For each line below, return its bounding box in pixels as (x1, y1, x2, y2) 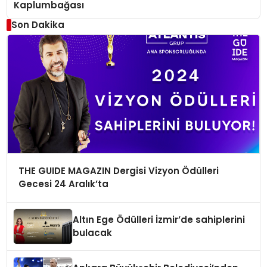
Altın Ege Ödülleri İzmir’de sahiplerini (73, 213, 246, 226)
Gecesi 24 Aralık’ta (18, 178, 108, 191)
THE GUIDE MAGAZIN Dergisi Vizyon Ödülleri (18, 164, 219, 178)
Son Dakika (11, 18, 64, 31)
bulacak (73, 226, 113, 240)
